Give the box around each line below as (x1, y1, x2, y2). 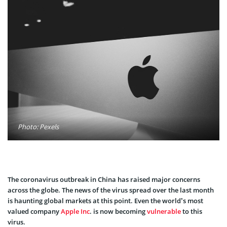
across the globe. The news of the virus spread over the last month (8, 185, 214, 195)
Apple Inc (61, 206, 90, 216)
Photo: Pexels (18, 122, 59, 131)
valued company (8, 206, 61, 216)
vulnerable (147, 206, 181, 216)
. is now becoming (90, 206, 147, 216)
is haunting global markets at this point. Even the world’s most (8, 196, 203, 205)
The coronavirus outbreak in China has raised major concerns (8, 174, 200, 184)
